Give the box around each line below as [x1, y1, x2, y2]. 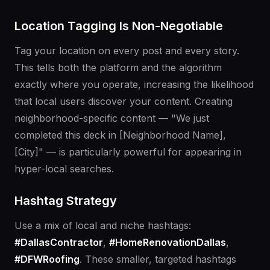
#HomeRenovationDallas [109, 236, 226, 249]
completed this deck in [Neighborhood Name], [14, 129, 226, 142]
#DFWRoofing [14, 253, 80, 266]
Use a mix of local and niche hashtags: [14, 219, 191, 232]
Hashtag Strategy [14, 193, 117, 209]
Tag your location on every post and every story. [14, 45, 239, 57]
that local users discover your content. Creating [14, 95, 233, 108]
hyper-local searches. [14, 163, 114, 175]
